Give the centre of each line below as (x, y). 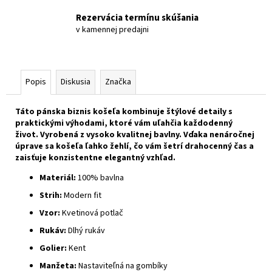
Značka (118, 82)
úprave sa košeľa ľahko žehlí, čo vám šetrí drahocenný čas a (134, 147)
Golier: (53, 249)
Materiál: (58, 178)
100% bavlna (100, 178)
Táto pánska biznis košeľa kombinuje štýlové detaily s (124, 112)
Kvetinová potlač (92, 213)
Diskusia (76, 82)
